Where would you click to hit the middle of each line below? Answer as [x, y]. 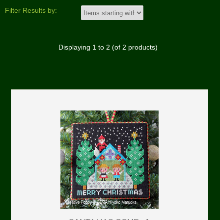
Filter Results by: [31, 11]
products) [142, 48]
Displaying [75, 48]
